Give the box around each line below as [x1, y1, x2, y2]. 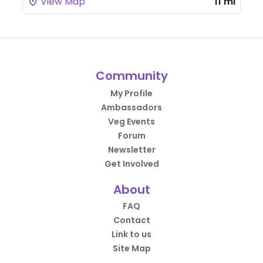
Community [95, 68, 168, 84]
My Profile [110, 87, 153, 99]
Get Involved [104, 158, 159, 170]
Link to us [112, 228, 151, 240]
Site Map [112, 242, 151, 254]
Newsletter [107, 144, 156, 156]
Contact [113, 214, 150, 226]
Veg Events [108, 116, 155, 127]
